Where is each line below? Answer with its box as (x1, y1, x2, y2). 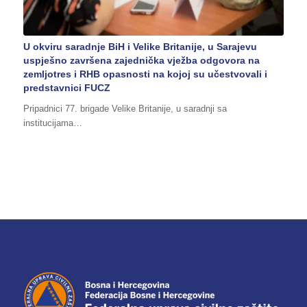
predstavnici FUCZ (23, 82, 110, 93)
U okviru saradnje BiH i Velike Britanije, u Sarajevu (23, 40, 257, 52)
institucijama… (23, 117, 82, 128)
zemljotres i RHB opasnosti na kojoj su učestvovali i (23, 68, 267, 79)
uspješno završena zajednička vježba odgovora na (23, 54, 260, 66)
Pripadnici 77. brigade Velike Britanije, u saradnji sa (23, 103, 227, 114)
